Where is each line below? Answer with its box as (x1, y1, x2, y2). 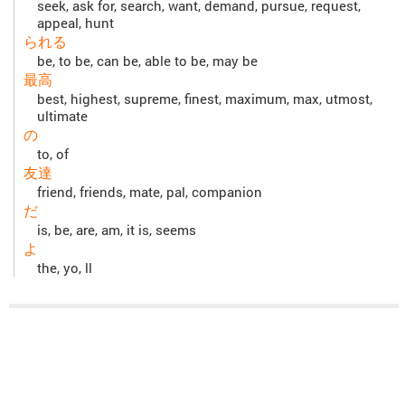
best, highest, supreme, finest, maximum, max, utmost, (37, 90, 372, 108)
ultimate (37, 108, 88, 126)
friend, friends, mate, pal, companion (37, 184, 262, 202)
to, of (37, 146, 69, 164)
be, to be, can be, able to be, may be (37, 52, 258, 71)
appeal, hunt (37, 14, 114, 33)
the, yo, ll (37, 259, 92, 278)
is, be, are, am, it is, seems (37, 221, 196, 240)
